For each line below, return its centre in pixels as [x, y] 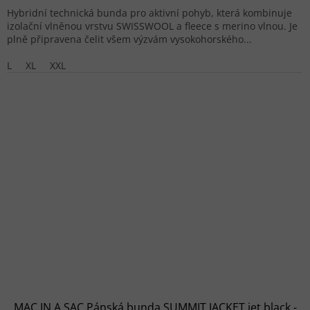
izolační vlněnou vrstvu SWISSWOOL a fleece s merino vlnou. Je [152, 26]
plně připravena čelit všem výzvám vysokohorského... [129, 39]
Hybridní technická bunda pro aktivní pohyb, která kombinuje [149, 13]
